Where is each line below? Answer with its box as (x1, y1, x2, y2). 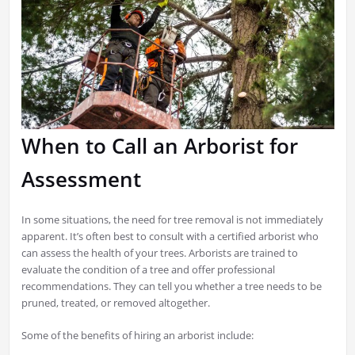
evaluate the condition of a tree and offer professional (21, 261, 275, 277)
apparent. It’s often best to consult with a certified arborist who (21, 228, 319, 243)
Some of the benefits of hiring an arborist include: (21, 327, 254, 342)
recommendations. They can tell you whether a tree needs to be (21, 278, 322, 293)
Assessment (21, 164, 141, 193)
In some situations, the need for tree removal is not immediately (21, 212, 323, 227)
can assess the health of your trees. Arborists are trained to (21, 245, 298, 260)
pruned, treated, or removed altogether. (21, 295, 210, 310)
